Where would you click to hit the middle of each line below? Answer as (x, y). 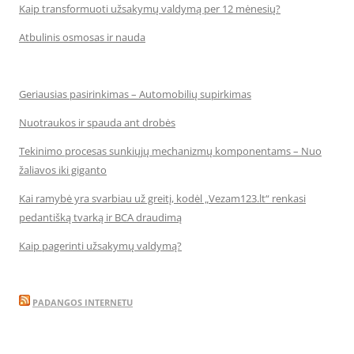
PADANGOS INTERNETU (83, 302)
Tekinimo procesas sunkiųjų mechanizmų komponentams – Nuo (170, 151)
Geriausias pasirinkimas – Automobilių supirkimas (135, 94)
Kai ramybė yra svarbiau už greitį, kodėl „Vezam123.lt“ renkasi (162, 198)
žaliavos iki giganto (63, 170)
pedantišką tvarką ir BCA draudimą (100, 217)
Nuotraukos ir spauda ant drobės (97, 122)
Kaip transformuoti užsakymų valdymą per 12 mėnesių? (150, 9)
